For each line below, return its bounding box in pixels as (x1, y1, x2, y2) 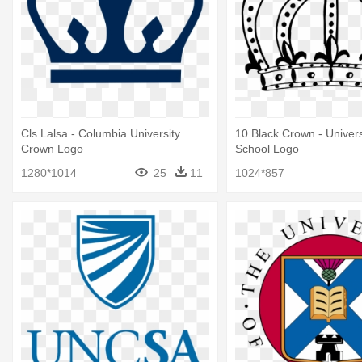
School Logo (234, 141, 299, 155)
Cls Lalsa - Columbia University (21, 126, 180, 140)
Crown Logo (21, 141, 83, 155)
